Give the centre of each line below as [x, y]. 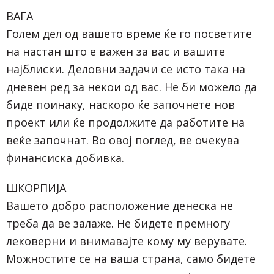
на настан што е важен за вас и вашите [116, 51]
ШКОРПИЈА [36, 187]
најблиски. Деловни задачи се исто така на [126, 69]
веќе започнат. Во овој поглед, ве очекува [123, 140]
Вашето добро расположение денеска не [120, 205]
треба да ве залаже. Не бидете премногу [118, 223]
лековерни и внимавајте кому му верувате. [127, 241]
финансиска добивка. [65, 157]
